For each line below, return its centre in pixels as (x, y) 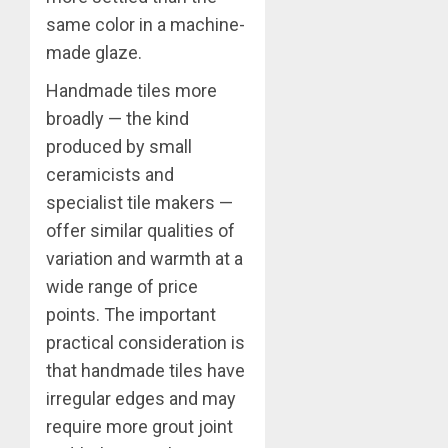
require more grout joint (139, 426)
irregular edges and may (141, 398)
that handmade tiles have (145, 370)
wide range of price (122, 286)
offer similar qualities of (140, 230)
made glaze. (94, 52)
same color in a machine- (145, 24)
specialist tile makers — (139, 202)
